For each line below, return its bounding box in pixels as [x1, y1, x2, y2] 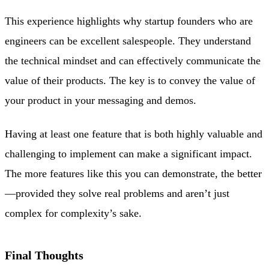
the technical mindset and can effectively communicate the [5, 55, 261, 67]
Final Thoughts [5, 248, 83, 262]
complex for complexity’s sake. [5, 207, 142, 219]
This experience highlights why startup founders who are [5, 15, 253, 28]
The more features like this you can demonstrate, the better [5, 167, 262, 180]
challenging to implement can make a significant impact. [5, 147, 252, 160]
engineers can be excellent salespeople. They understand [5, 35, 251, 47]
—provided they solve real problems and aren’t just [5, 187, 229, 199]
